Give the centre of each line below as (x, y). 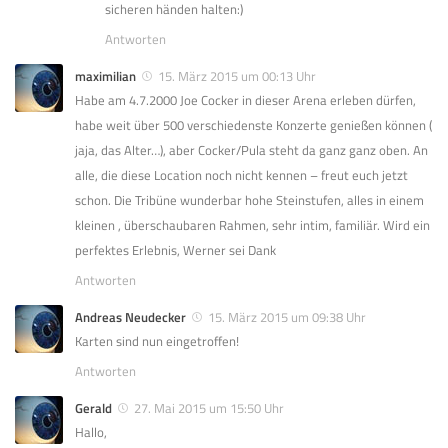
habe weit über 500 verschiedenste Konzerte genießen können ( (253, 124)
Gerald (93, 407)
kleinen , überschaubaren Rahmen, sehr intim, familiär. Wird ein (252, 224)
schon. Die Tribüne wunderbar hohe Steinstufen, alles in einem (249, 199)
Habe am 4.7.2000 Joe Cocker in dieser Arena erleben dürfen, (245, 99)
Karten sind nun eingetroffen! (157, 340)
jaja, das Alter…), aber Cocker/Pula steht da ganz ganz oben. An (251, 149)
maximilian (105, 75)
